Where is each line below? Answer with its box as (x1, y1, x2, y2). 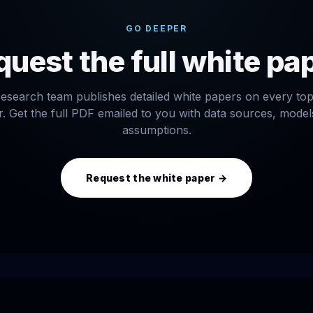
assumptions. (122, 123, 191, 138)
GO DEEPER (126, 23, 187, 34)
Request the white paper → (86, 172, 227, 184)
